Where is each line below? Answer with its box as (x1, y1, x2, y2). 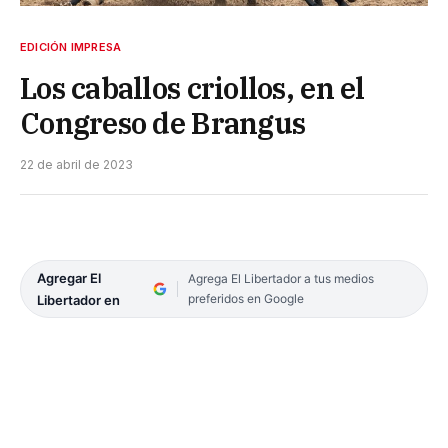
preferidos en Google (187, 290, 304, 306)
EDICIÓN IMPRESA (20, 39, 122, 54)
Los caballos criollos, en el (20, 68, 365, 107)
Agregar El (37, 269, 101, 286)
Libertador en (37, 291, 120, 308)
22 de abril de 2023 (20, 156, 133, 172)
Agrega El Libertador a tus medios (187, 270, 374, 286)
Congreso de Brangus (20, 103, 306, 142)
